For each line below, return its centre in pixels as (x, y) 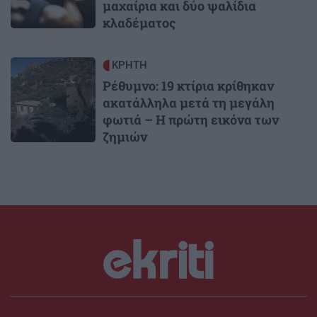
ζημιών (125, 136)
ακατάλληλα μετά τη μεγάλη (189, 102)
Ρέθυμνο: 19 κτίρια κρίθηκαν (188, 85)
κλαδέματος (139, 22)
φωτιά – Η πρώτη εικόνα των (191, 119)
